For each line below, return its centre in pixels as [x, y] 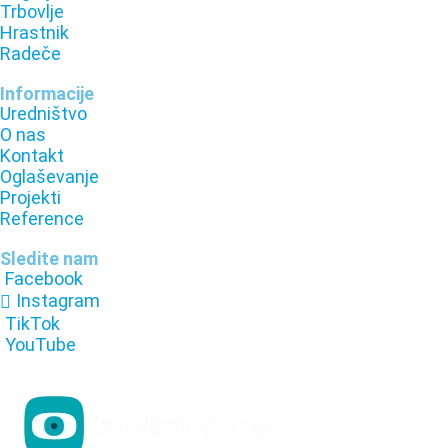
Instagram [58, 301]
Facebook [44, 278]
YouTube [40, 344]
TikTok [32, 323]
